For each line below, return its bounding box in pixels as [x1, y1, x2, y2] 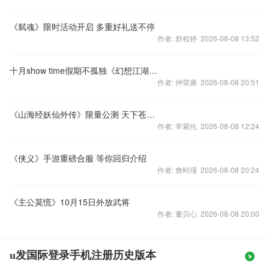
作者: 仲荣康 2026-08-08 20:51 [157, 77, 259, 87]
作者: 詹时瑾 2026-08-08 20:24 [157, 165, 259, 175]
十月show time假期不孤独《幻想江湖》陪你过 [149, 64, 157, 76]
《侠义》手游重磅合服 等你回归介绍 [10, 152, 147, 164]
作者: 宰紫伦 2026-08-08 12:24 [157, 121, 259, 131]
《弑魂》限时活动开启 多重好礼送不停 [10, 20, 155, 32]
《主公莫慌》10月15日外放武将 [10, 196, 130, 208]
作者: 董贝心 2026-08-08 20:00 [157, 208, 259, 219]
